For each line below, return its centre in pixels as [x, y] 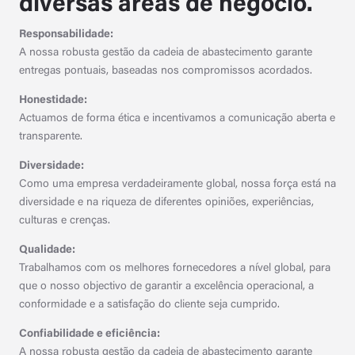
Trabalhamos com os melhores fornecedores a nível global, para [175, 269]
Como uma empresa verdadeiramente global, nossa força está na [177, 185]
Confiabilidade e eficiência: [90, 334]
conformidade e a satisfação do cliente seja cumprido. [149, 305]
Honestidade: [53, 101]
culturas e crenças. [66, 221]
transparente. [51, 137]
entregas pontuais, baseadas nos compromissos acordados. [166, 71]
